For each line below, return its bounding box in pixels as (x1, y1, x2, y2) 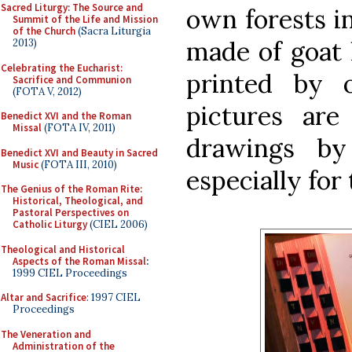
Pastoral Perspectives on (13, 206, 129, 219)
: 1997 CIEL (86, 291, 141, 304)
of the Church (13, 24, 75, 38)
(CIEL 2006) (87, 218, 148, 231)
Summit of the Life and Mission (13, 13, 158, 26)
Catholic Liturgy (13, 218, 87, 231)
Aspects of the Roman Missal (13, 254, 146, 268)
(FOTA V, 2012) (13, 84, 82, 98)
